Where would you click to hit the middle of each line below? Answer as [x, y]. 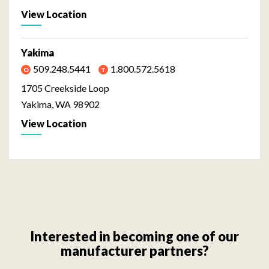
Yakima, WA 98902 [60, 104]
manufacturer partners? [134, 250]
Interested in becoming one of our [134, 236]
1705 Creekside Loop [65, 88]
